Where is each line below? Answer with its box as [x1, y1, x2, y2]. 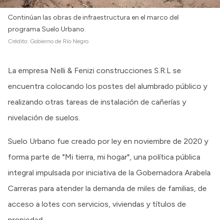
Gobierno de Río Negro [30, 37, 88, 45]
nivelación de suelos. [8, 112, 80, 122]
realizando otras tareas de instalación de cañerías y [8, 97, 186, 107]
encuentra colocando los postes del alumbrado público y [8, 81, 207, 91]
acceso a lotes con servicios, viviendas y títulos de [8, 199, 186, 209]
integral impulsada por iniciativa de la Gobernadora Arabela [8, 167, 211, 177]
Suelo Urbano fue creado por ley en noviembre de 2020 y [8, 136, 208, 146]
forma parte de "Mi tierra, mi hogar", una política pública [8, 152, 200, 162]
